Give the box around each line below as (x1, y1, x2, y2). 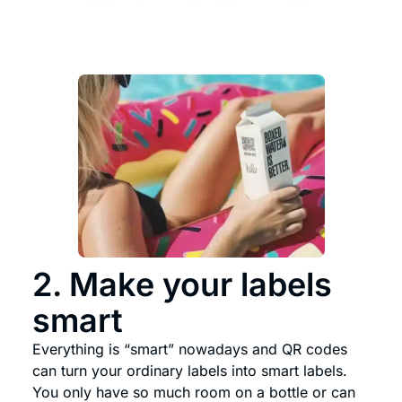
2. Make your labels (32, 264, 332, 304)
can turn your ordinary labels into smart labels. (32, 361, 347, 380)
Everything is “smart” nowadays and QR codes (32, 339, 347, 358)
